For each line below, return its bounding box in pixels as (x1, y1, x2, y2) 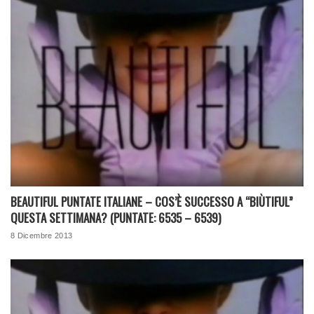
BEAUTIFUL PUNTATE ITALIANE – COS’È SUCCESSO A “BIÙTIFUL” (11, 193, 293, 211)
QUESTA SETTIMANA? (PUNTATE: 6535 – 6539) (11, 209, 221, 227)
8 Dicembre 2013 (11, 231, 73, 240)
